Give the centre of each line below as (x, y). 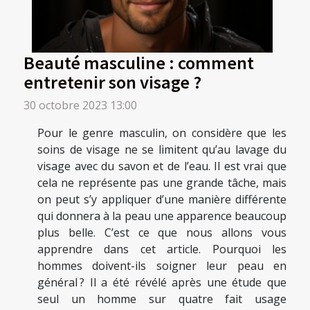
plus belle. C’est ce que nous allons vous (162, 232)
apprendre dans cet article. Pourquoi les (162, 249)
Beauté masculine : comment (139, 62)
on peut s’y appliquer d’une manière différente (162, 199)
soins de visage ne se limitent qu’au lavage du (162, 149)
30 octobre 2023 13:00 (80, 105)
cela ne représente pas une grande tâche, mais (162, 182)
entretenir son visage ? (112, 81)
